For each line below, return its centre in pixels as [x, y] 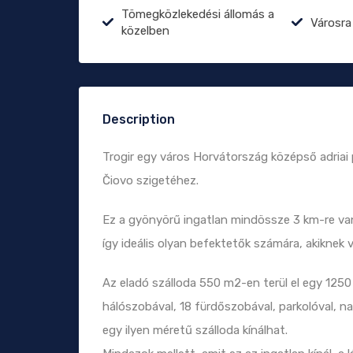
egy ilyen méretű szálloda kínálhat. [195, 331]
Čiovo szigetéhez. [150, 181]
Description [139, 120]
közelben [145, 31]
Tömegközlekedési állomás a [198, 15]
